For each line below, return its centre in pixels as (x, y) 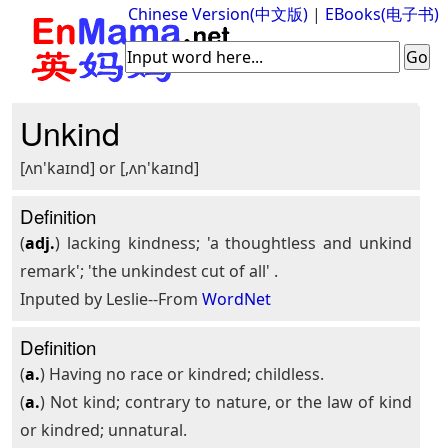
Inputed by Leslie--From (110, 299)
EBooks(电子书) (382, 14)
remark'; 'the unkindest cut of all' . (148, 271)
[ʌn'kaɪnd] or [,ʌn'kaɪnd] (109, 168)
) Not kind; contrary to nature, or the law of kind (226, 402)
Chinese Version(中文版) (218, 14)
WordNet (236, 299)
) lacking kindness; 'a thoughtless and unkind (233, 243)
